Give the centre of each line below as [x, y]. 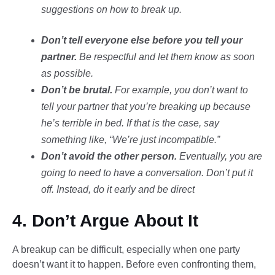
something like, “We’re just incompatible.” [130, 139]
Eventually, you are [219, 156]
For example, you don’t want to [180, 90]
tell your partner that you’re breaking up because [145, 106]
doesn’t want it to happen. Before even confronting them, [134, 265]
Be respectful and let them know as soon [165, 56]
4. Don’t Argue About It [105, 221]
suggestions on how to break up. [111, 9]
